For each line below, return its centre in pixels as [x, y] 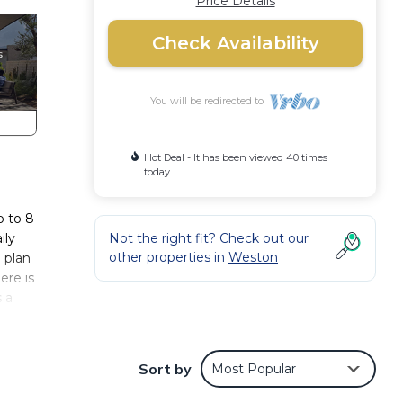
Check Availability [235, 43]
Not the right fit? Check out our [209, 238]
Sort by [165, 368]
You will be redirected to [210, 101]
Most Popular [254, 368]
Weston [253, 257]
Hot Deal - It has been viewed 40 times [236, 157]
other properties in [169, 257]
